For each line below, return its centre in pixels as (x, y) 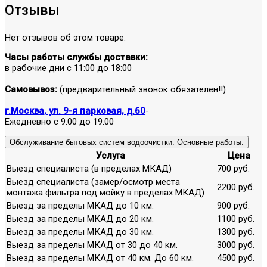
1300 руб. (236, 232)
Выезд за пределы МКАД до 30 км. (80, 232)
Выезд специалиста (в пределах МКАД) (89, 168)
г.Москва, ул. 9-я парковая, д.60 (75, 111)
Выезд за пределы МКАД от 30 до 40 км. (92, 245)
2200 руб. (236, 187)
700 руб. (233, 168)
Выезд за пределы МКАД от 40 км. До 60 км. (100, 258)
